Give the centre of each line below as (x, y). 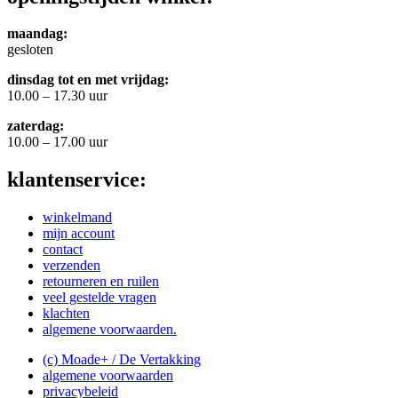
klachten (66, 314)
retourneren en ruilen (101, 282)
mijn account (79, 234)
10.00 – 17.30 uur (57, 96)
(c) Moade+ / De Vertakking (122, 360)
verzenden (72, 266)
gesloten (30, 50)
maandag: (37, 34)
